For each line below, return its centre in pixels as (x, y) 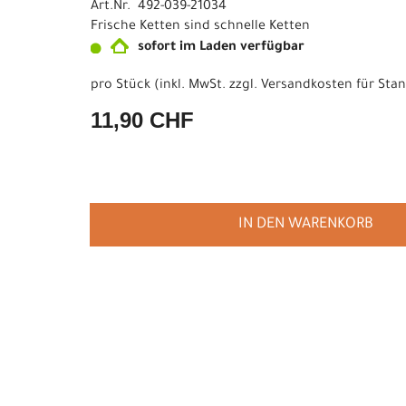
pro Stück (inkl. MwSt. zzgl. (176, 86)
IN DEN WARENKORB (305, 225)
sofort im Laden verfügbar (221, 48)
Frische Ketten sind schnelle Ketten (200, 27)
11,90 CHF (142, 120)
